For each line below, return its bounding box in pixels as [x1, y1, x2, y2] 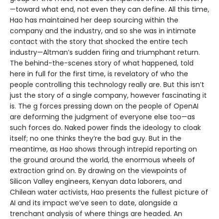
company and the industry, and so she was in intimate [10, 26, 196, 36]
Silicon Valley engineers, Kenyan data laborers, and [10, 176, 182, 187]
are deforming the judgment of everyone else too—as [10, 112, 195, 122]
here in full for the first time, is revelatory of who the [10, 69, 188, 79]
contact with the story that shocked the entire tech [10, 37, 188, 47]
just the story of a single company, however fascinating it [10, 90, 207, 101]
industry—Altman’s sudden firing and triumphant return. [10, 47, 200, 58]
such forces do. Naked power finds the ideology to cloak [10, 123, 201, 133]
